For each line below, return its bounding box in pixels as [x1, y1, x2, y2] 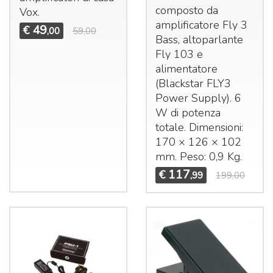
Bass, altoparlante [155, 32, 244, 47]
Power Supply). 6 [155, 90, 242, 105]
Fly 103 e [155, 46, 204, 62]
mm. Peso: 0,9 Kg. [155, 149, 243, 164]
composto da [155, 2, 219, 18]
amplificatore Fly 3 [155, 17, 248, 32]
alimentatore [155, 61, 218, 76]
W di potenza [155, 105, 221, 120]
